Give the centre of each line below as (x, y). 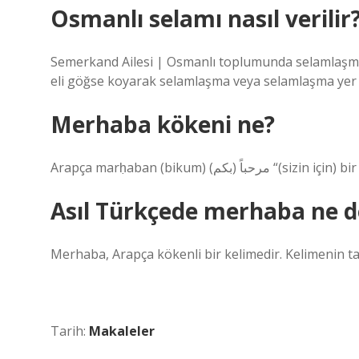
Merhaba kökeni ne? (163, 124)
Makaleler (122, 331)
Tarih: (70, 331)
